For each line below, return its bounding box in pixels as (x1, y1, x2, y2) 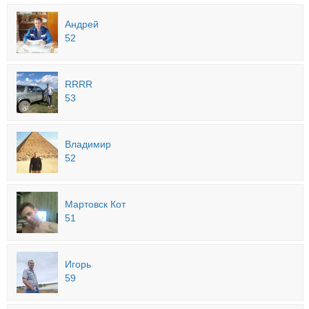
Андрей (65, 19, 99, 30)
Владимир (65, 139, 111, 150)
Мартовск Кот (65, 199, 126, 210)
